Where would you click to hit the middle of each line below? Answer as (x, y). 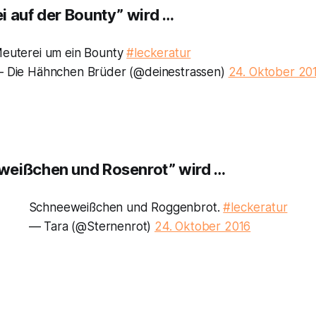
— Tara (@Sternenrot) (91, 227)
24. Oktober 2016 (203, 227)
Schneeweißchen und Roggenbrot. (126, 208)
